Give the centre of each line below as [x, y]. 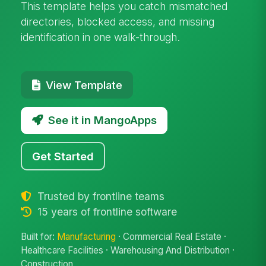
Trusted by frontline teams [99, 196]
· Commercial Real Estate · [171, 237]
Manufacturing [87, 237]
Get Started [63, 156]
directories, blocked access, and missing [118, 21]
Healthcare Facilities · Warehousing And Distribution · [128, 251]
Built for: [39, 237]
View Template [84, 85]
